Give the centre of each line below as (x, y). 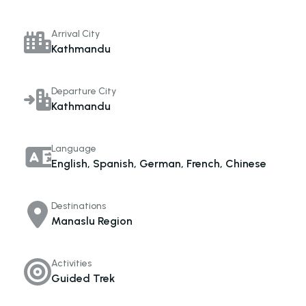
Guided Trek (83, 278)
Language (74, 149)
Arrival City (75, 34)
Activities (71, 263)
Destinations (79, 206)
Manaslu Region (92, 221)
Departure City (84, 91)
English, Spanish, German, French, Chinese (159, 164)
